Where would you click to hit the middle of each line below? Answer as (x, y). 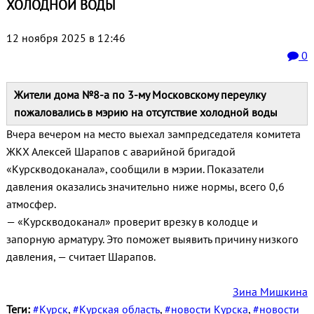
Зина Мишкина (271, 292)
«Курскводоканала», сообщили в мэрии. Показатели (135, 169)
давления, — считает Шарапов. (81, 257)
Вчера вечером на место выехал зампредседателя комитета (153, 134)
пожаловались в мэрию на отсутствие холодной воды (145, 112)
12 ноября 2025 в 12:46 (66, 38)
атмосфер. (31, 204)
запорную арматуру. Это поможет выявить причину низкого (152, 239)
